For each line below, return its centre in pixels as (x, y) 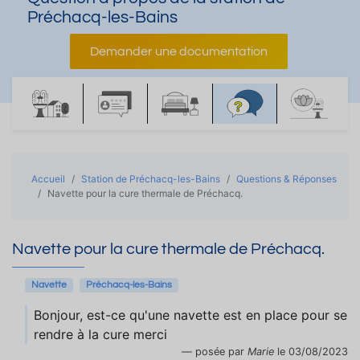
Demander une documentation (178, 51)
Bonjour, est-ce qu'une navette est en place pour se (190, 315)
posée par (221, 352)
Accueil (48, 179)
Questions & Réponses (286, 179)
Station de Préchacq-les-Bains (151, 179)
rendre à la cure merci (100, 334)
